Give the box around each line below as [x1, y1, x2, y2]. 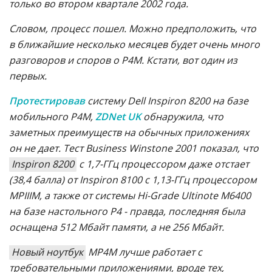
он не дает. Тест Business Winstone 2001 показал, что [9, 141, 259, 155]
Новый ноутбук [12, 245, 83, 259]
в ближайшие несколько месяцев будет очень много [9, 38, 260, 51]
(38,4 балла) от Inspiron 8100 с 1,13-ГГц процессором [9, 173, 257, 186]
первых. [9, 69, 47, 83]
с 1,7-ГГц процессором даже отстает [76, 157, 249, 171]
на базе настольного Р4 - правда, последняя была [9, 205, 245, 218]
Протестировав [9, 94, 85, 107]
